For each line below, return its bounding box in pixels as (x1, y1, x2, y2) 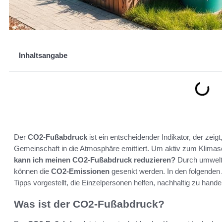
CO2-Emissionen (51, 167, 110, 175)
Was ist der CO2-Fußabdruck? (14, 198, 165, 210)
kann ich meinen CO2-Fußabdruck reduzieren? (14, 156, 175, 164)
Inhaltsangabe (19, 51, 67, 59)
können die (14, 167, 51, 175)
